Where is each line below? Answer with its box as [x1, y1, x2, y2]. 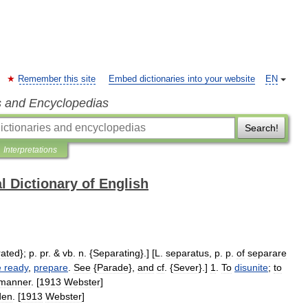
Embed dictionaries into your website [109, 74, 255, 84]
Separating [93, 247, 140, 258]
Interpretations [3, 145, 57, 155]
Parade [97, 262, 129, 273]
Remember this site [18, 74, 96, 84]
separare [247, 247, 287, 258]
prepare [34, 262, 68, 273]
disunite [234, 262, 268, 273]
